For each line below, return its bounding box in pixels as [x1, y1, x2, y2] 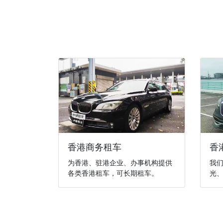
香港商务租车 [67, 141, 121, 152]
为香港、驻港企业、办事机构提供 [67, 158, 172, 167]
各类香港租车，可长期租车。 [67, 169, 158, 177]
